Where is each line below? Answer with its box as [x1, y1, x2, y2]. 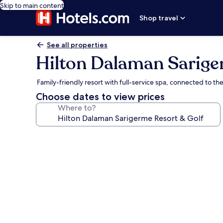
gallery [35, 144, 76, 159]
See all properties [47, 40, 108, 49]
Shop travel [139, 13, 179, 22]
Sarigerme [35, 202, 94, 217]
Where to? [58, 103, 96, 113]
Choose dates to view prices [36, 91, 165, 103]
